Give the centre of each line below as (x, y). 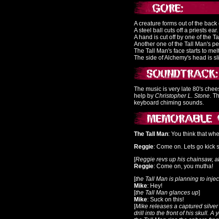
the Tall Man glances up (167, 193)
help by (144, 96)
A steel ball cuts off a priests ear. (176, 30)
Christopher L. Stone (182, 96)
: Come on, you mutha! (183, 166)
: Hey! (155, 186)
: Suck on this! (165, 199)
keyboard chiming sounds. (169, 103)
